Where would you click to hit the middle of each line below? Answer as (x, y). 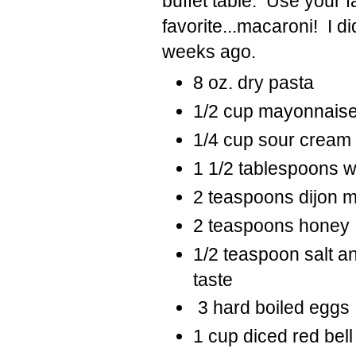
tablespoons (288, 168)
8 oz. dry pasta (253, 83)
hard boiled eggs (281, 308)
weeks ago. (209, 51)
